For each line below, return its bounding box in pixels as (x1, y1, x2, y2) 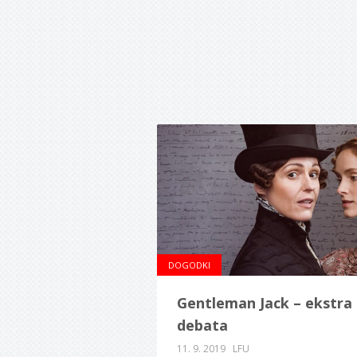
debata (177, 316, 228, 335)
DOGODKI (168, 259, 210, 272)
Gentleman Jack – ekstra (177, 293, 352, 313)
